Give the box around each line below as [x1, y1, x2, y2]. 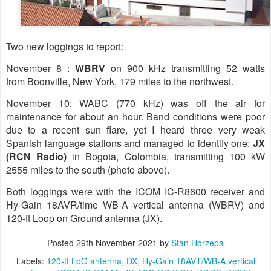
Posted [47, 236, 76, 249]
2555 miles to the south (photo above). [6, 162, 169, 177]
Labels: [16, 254, 47, 267]
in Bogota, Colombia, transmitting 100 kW [67, 149, 266, 163]
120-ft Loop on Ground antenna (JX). [6, 211, 162, 225]
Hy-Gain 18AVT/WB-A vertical [142, 254, 255, 267]
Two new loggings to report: [6, 39, 123, 53]
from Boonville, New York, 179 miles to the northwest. [6, 74, 236, 88]
